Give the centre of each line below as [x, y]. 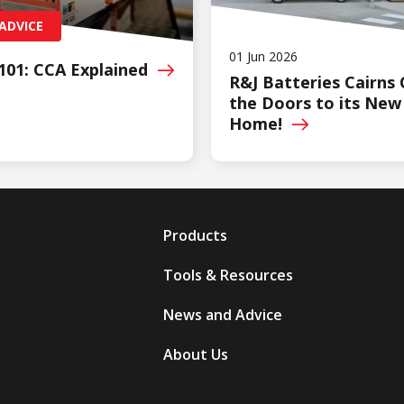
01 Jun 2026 [263, 57]
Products [195, 236]
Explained [111, 70]
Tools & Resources [228, 275]
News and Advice [222, 315]
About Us [195, 355]
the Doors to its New [315, 103]
